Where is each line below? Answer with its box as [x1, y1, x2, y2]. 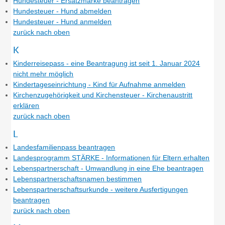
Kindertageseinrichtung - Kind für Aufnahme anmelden [13, 80, 186, 89]
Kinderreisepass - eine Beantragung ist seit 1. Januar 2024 [13, 59, 200, 68]
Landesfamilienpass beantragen [13, 143, 116, 151]
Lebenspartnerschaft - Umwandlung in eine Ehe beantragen [13, 164, 204, 172]
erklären [13, 101, 40, 110]
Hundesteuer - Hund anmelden [13, 18, 112, 26]
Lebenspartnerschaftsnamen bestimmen [13, 174, 142, 183]
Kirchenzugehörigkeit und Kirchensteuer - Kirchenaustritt [13, 91, 193, 99]
